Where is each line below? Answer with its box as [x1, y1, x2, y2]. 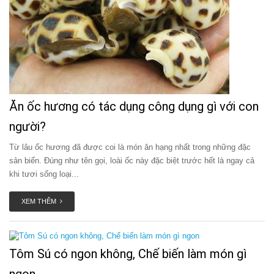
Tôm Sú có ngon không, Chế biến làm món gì [9, 246, 246, 261]
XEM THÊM [21, 198, 60, 205]
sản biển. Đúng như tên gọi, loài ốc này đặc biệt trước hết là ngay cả [9, 156, 254, 165]
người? [9, 119, 46, 134]
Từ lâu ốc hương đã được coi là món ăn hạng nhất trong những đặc [9, 143, 251, 152]
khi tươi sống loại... [9, 169, 79, 179]
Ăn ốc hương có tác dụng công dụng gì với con [9, 99, 259, 114]
